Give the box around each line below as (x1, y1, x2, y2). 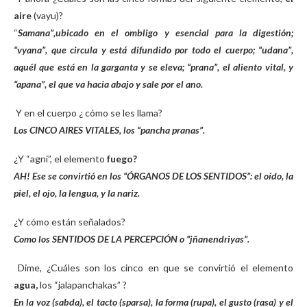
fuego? (107, 153, 137, 164)
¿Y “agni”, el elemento (14, 153, 107, 164)
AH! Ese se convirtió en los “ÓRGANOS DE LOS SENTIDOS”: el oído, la (14, 170, 293, 182)
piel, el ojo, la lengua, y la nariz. (14, 187, 140, 199)
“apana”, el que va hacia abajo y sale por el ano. (14, 78, 203, 90)
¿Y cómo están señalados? (14, 216, 125, 228)
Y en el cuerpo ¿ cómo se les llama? (16, 107, 162, 119)
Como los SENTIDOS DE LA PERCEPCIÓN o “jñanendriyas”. (14, 233, 249, 245)
